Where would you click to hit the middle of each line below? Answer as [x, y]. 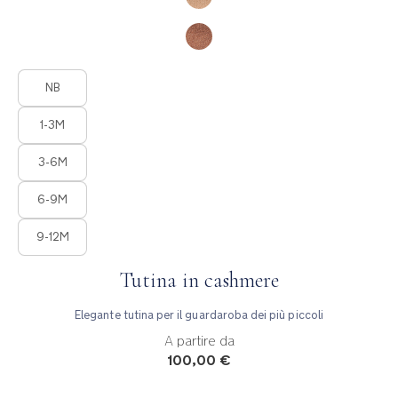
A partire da [199, 340]
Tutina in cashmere [199, 280]
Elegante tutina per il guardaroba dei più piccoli [199, 314]
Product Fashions [62, 76]
